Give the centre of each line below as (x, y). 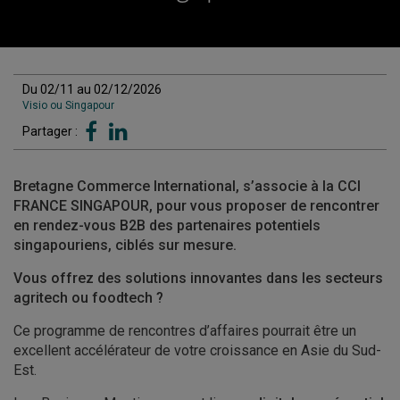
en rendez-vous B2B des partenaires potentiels (167, 225)
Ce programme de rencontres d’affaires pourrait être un (185, 331)
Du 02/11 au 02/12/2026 (92, 89)
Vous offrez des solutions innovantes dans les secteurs (198, 278)
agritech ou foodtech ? (88, 298)
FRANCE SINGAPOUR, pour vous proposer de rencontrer (196, 206)
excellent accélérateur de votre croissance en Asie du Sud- (197, 350)
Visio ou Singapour (68, 105)
